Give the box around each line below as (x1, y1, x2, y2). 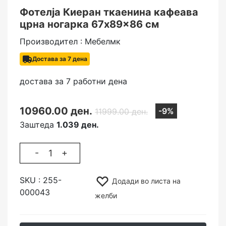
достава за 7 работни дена (20, 76, 130, 86)
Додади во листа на (109, 176, 181, 185)
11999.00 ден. (95, 106, 148, 117)
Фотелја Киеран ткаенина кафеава (20, 6, 198, 18)
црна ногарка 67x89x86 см (20, 18, 159, 30)
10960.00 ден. (20, 105, 92, 117)
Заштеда (20, 120, 56, 130)
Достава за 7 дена (32, 55, 87, 63)
